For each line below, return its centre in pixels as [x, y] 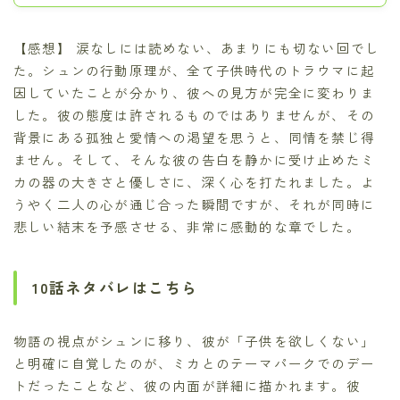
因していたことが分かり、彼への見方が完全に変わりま [195, 93]
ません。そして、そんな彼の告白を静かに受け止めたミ [195, 160]
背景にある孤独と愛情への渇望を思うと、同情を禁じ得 [195, 137]
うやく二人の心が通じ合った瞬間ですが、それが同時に [194, 204]
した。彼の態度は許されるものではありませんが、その [194, 115]
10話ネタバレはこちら [115, 287]
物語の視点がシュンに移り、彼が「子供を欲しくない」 [195, 340]
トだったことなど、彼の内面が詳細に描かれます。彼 [187, 385]
